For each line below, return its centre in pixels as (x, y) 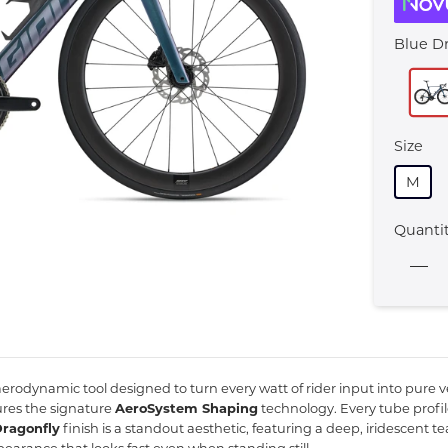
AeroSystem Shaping (186, 408)
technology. (297, 408)
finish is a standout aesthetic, (154, 428)
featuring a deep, (306, 428)
